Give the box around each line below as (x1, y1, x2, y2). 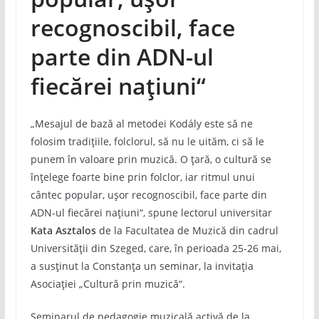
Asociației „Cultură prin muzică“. (30, 277, 185, 291)
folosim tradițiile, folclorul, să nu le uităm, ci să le (30, 135, 264, 148)
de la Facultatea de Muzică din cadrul (95, 224, 278, 237)
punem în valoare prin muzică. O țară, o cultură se (30, 152, 271, 166)
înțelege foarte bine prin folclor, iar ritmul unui (30, 170, 255, 184)
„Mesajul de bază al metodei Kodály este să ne (30, 117, 253, 130)
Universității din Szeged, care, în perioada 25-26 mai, (30, 241, 281, 255)
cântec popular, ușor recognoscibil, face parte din (30, 188, 267, 202)
